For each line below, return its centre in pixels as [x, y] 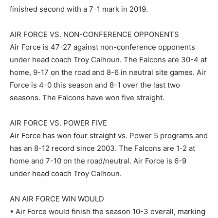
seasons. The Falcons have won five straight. [87, 97]
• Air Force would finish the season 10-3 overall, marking [108, 211]
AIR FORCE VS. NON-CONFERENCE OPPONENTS [94, 34]
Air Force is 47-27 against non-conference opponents [102, 47]
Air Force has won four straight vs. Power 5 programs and [109, 135]
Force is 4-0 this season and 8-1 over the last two [95, 85]
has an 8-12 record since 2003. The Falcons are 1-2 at [102, 148]
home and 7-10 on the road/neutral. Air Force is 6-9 [98, 161]
